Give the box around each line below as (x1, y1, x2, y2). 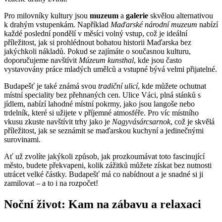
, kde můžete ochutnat (138, 82, 206, 91)
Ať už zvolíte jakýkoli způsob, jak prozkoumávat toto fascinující (4, 152, 205, 161)
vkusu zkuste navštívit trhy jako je (4, 117, 112, 126)
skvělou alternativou (148, 11, 213, 20)
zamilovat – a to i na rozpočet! (4, 179, 98, 188)
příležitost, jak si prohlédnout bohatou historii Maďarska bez (4, 38, 191, 47)
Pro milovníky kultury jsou (4, 11, 90, 20)
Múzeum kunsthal (79, 56, 134, 65)
